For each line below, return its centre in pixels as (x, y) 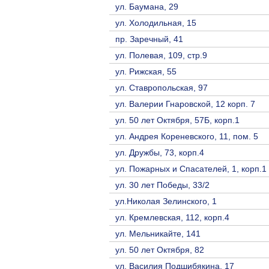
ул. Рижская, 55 (146, 71)
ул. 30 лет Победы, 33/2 (162, 185)
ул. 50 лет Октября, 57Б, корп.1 (177, 120)
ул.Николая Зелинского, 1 (166, 201)
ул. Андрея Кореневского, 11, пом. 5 (187, 136)
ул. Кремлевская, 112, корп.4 (172, 217)
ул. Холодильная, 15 (156, 23)
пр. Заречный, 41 (149, 39)
